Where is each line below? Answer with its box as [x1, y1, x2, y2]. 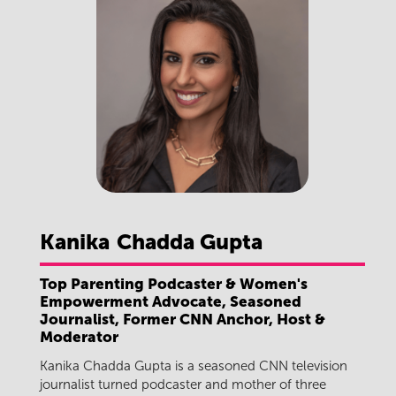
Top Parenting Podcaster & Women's [40, 274, 308, 293]
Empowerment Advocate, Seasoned [40, 292, 301, 310]
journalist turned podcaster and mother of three [40, 377, 326, 393]
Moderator [40, 327, 118, 346]
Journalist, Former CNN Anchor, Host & [40, 309, 325, 328]
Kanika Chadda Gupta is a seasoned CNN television [40, 358, 347, 375]
